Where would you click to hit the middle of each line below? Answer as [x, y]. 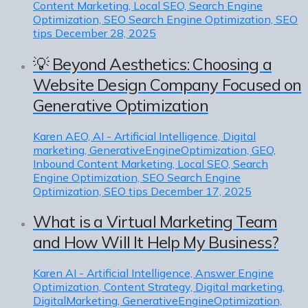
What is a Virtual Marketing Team [155, 222]
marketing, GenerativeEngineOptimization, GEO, [154, 150]
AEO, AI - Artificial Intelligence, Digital [161, 136]
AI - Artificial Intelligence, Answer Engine [169, 273]
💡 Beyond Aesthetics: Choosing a [152, 64]
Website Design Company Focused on [167, 84]
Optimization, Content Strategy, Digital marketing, [159, 287]
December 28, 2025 [106, 33]
